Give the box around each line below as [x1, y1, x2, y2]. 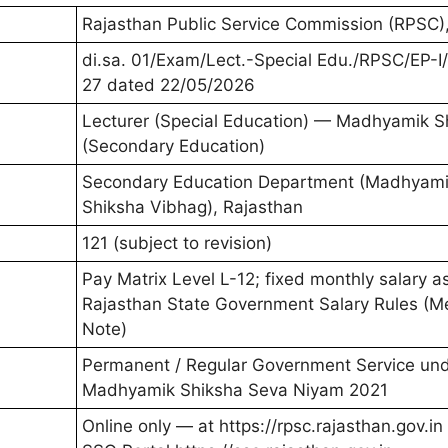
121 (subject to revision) [82, 232, 272, 253]
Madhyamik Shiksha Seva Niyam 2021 [82, 379, 388, 400]
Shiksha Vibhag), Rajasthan [82, 196, 303, 217]
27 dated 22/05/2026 [82, 74, 255, 95]
